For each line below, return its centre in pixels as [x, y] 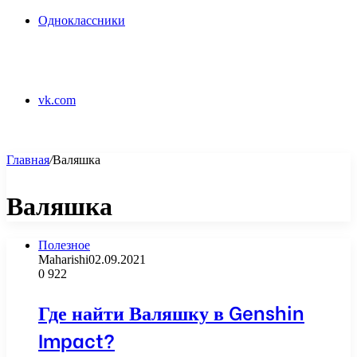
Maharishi [63, 260]
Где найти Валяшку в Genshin [171, 312]
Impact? [76, 339]
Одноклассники [82, 21]
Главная [28, 160]
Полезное [64, 245]
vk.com [57, 100]
